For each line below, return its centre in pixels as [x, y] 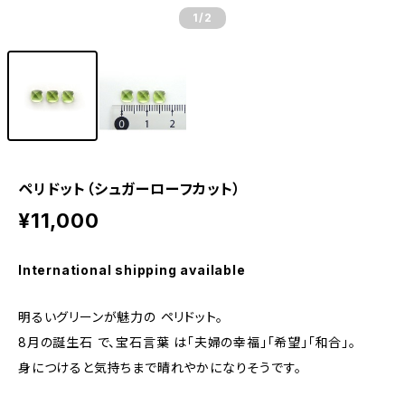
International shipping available [132, 270]
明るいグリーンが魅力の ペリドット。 [121, 317]
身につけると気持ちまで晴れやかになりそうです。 [160, 367]
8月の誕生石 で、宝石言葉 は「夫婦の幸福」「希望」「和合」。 [187, 342]
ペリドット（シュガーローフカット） [130, 189]
